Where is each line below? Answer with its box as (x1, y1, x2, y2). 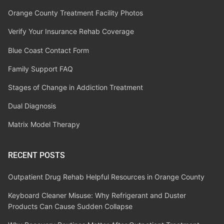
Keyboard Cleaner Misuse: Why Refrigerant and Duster (8, 191, 186, 200)
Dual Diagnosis (8, 101, 56, 110)
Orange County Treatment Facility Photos (8, 8, 143, 17)
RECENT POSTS (8, 150, 65, 160)
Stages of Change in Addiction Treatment (8, 82, 143, 91)
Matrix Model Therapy (8, 120, 80, 129)
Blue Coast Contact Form (8, 45, 89, 54)
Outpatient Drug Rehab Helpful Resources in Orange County (8, 172, 204, 181)
